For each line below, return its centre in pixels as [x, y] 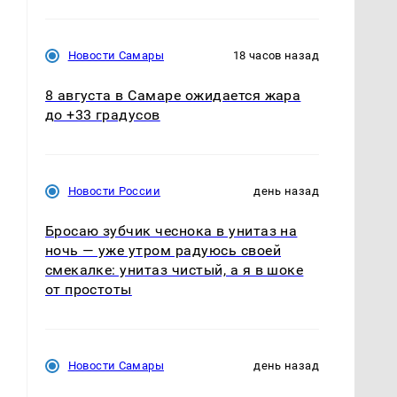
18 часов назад [276, 55]
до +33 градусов [102, 114]
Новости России [114, 191]
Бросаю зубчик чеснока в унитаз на [171, 230]
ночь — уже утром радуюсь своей [163, 250]
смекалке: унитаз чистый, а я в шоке [174, 269]
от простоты [88, 289]
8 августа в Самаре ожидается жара [173, 95]
